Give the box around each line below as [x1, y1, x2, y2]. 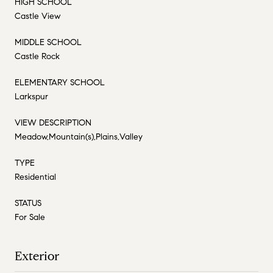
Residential [15, 171, 56, 182]
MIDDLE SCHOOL [15, 37, 82, 48]
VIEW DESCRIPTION [15, 117, 91, 128]
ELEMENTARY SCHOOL [15, 77, 105, 88]
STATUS [15, 197, 41, 208]
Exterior [15, 248, 59, 264]
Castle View [15, 10, 60, 21]
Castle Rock [15, 51, 60, 62]
